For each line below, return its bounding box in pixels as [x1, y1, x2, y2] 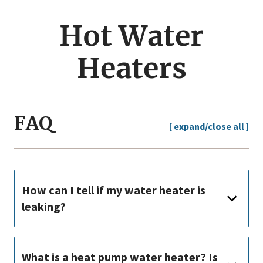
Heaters [76, 50, 187, 86]
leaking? [22, 199, 66, 214]
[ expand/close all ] [169, 120, 249, 132]
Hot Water [59, 18, 204, 53]
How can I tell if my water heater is [22, 183, 205, 197]
